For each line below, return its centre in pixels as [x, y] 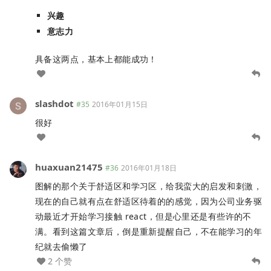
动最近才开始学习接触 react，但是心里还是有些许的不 [143, 216]
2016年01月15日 [120, 104]
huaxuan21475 [69, 167]
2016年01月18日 [149, 168]
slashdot [54, 103]
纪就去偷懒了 [61, 246]
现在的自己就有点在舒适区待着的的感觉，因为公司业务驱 [149, 201]
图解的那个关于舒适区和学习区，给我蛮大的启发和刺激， [149, 186]
